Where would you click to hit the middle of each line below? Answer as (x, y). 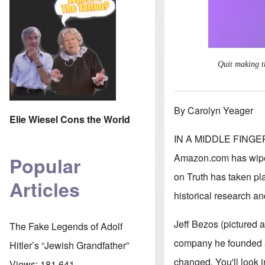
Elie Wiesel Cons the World (70, 119)
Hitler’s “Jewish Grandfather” (69, 245)
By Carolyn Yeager (214, 110)
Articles (45, 190)
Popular (45, 166)
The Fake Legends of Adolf (66, 226)
